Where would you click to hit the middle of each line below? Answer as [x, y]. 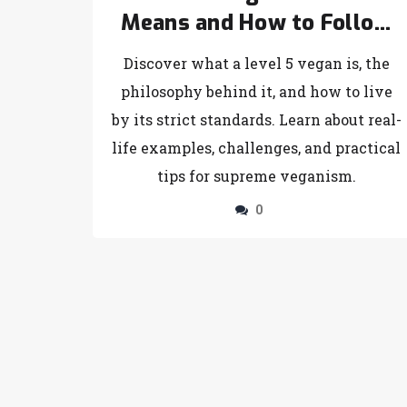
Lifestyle [256, 82]
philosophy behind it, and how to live [256, 91]
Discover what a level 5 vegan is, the [256, 63]
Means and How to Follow [256, 22]
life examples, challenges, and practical [256, 147]
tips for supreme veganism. [256, 175]
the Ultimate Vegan [256, 52]
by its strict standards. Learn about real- [256, 119]
